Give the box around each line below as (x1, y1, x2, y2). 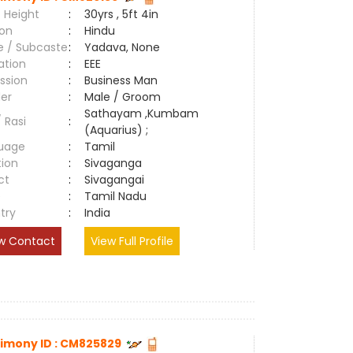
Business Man (84, 72, 158, 88)
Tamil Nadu (84, 188, 147, 204)
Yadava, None (84, 39, 161, 55)
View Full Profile (91, 233, 174, 249)
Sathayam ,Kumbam (84, 106, 199, 121)
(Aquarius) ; (84, 122, 149, 138)
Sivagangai (84, 172, 151, 188)
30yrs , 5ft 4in (84, 6, 159, 22)
